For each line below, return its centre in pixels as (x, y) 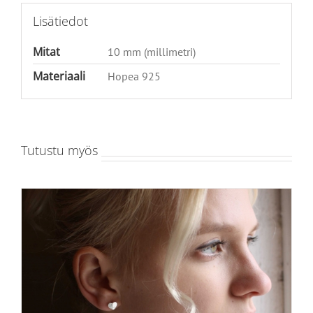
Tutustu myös (59, 151)
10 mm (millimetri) (151, 51)
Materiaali (59, 76)
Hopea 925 (134, 76)
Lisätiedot (60, 21)
